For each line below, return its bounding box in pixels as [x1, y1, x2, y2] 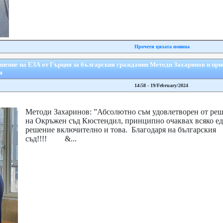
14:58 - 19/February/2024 [134, 83, 188, 88]
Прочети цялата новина [134, 44, 190, 49]
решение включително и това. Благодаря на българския [25, 125, 216, 134]
